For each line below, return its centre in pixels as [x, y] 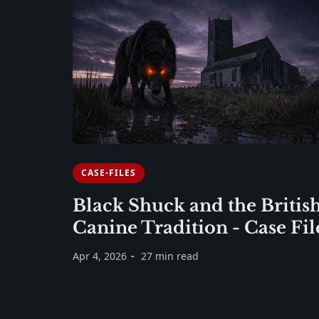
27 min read [170, 256]
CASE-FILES [109, 173]
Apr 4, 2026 [100, 256]
